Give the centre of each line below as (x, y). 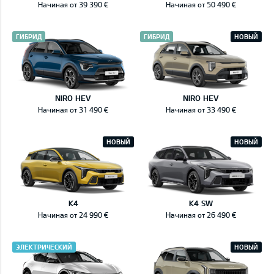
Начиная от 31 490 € (73, 109)
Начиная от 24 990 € (73, 215)
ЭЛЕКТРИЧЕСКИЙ (44, 247)
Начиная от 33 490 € (201, 109)
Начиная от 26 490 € (201, 215)
